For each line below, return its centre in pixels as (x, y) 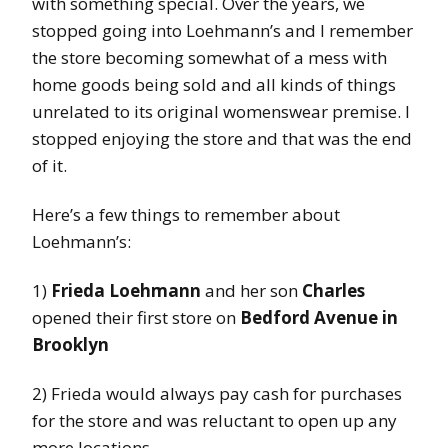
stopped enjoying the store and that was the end (222, 139)
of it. (49, 166)
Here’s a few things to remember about (186, 215)
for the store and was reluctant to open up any (214, 421)
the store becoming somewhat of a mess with (209, 58)
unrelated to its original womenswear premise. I (221, 112)
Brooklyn (70, 345)
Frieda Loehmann (126, 291)
